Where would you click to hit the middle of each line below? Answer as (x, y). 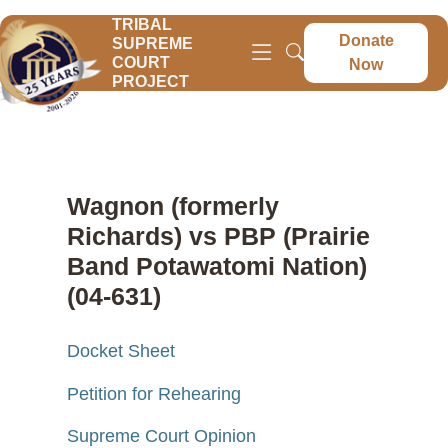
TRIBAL (142, 24)
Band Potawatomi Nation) (217, 266)
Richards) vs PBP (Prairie (219, 236)
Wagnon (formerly (173, 206)
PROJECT (150, 81)
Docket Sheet (121, 351)
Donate (366, 40)
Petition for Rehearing (154, 393)
